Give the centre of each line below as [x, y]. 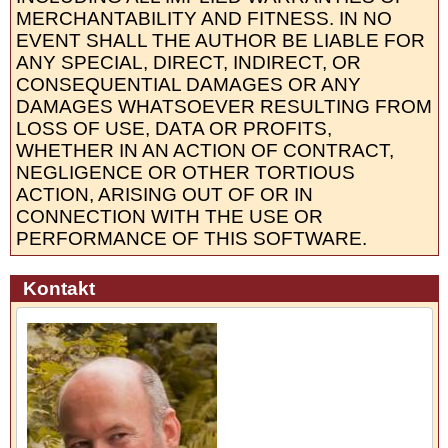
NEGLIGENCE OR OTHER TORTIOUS [185, 173]
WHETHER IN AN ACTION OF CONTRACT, [204, 151]
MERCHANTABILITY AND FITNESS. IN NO [203, 19]
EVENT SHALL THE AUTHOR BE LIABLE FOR [220, 41]
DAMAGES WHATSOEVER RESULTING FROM [223, 107]
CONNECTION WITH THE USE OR [169, 217]
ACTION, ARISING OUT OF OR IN [164, 195]
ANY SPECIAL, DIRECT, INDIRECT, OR [188, 63]
